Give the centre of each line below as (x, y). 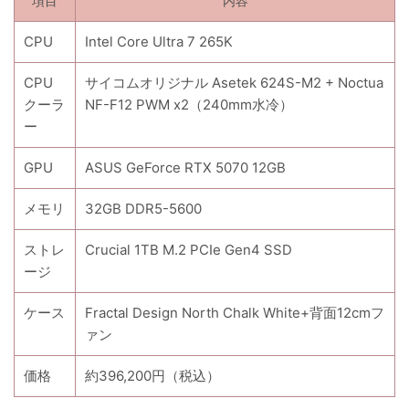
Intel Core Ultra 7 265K (159, 42)
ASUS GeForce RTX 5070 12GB (185, 168)
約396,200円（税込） (152, 376)
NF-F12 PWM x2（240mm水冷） (189, 105)
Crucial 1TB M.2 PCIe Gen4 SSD (189, 250)
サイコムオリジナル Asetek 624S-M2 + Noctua (234, 83)
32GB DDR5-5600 (143, 209)
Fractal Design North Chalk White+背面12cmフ (235, 313)
